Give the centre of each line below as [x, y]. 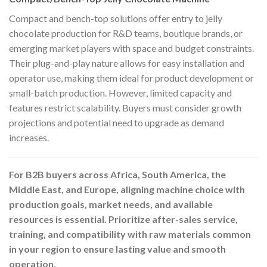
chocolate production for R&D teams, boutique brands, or [126, 33]
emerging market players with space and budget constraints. [131, 48]
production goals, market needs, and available [111, 204]
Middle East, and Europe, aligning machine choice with [127, 189]
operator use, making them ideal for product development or [131, 77]
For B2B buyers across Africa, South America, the [117, 174]
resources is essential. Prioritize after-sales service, [123, 219]
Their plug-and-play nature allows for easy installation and [127, 63]
